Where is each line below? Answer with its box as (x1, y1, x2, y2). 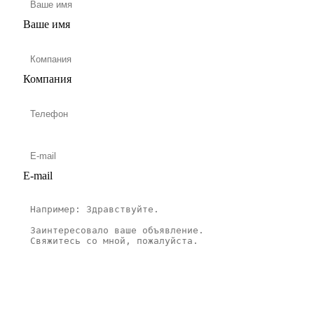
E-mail (23, 170, 53, 182)
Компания (23, 73, 71, 86)
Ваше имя (23, 18, 70, 31)
